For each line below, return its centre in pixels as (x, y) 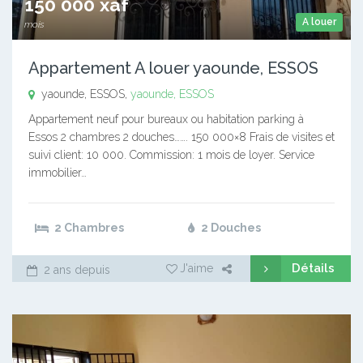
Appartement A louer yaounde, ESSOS (173, 68)
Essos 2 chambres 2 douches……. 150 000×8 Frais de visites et (181, 137)
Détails (313, 268)
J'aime (196, 268)
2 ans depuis (75, 269)
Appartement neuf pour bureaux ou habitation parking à (166, 119)
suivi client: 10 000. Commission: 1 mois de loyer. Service (171, 154)
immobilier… (58, 172)
